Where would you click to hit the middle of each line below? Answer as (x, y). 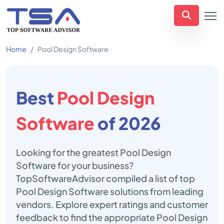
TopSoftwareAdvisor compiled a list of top (105, 178)
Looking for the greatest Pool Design (93, 152)
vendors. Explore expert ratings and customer (112, 204)
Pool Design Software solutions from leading (110, 191)
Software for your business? (75, 165)
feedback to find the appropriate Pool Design (112, 217)
